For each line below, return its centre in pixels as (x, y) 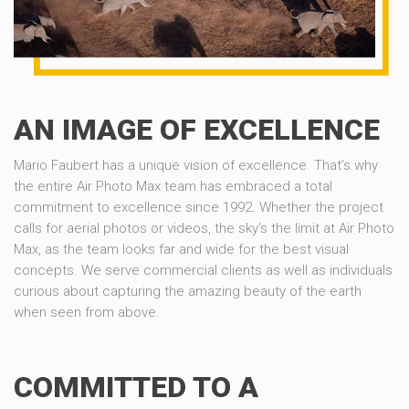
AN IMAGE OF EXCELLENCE (197, 129)
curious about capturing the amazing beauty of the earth (188, 291)
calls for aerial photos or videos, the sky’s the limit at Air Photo (204, 228)
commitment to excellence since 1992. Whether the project (199, 207)
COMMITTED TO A (136, 387)
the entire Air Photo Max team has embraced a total (173, 186)
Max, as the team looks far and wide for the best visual (181, 249)
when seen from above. (87, 312)
